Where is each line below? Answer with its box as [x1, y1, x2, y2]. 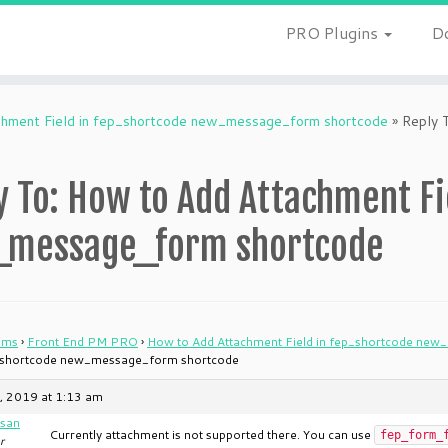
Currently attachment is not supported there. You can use [49, 426, 374, 443]
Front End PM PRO [27, 333, 138, 350]
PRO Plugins [285, 21, 382, 44]
